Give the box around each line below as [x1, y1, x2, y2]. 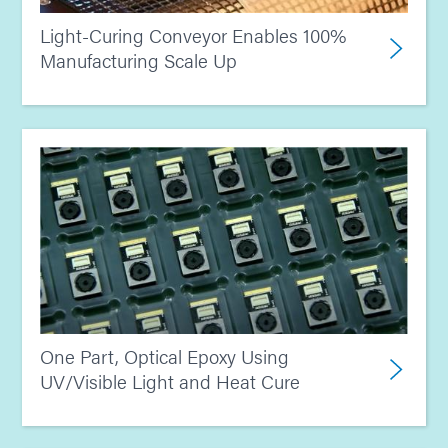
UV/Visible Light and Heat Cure [40, 367, 300, 395]
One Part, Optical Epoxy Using [40, 342, 289, 370]
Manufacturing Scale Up [40, 46, 237, 74]
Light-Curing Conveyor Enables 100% [40, 21, 346, 49]
